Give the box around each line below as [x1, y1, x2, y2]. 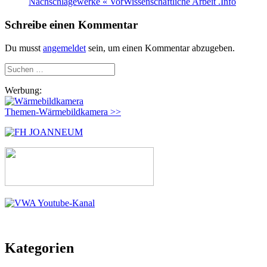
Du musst [5, 42, 43, 53]
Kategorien [5, 240, 74, 256]
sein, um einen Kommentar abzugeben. [86, 42, 235, 53]
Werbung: [5, 85, 42, 95]
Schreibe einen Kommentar [5, 18, 138, 31]
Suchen [4, 62, 32, 73]
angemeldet [43, 42, 86, 53]
